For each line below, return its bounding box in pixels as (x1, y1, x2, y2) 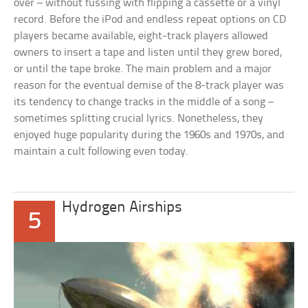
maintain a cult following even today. (14, 145, 189, 157)
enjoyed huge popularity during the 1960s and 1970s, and (14, 129, 285, 141)
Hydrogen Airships (62, 199, 183, 216)
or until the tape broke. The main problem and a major (14, 63, 272, 75)
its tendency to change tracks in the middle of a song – (14, 96, 274, 108)
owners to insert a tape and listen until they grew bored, (14, 46, 283, 58)
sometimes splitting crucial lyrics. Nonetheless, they (14, 112, 264, 124)
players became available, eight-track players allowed (14, 30, 269, 42)
